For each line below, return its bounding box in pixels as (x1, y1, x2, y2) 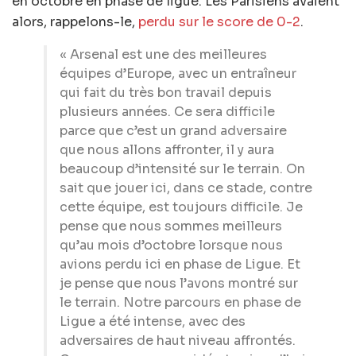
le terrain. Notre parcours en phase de (60, 294, 301, 311)
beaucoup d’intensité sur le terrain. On (60, 161, 305, 178)
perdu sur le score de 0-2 (138, 14, 300, 31)
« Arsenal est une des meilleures (60, 46, 267, 64)
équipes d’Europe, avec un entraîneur (60, 65, 296, 83)
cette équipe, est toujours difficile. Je (60, 199, 303, 216)
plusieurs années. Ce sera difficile (60, 103, 275, 121)
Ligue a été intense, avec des (60, 313, 246, 331)
